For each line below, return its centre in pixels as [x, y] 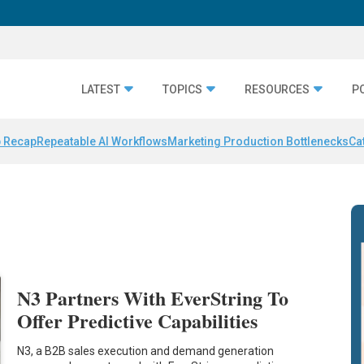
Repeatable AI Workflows [102, 142]
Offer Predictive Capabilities [138, 320]
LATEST [101, 89]
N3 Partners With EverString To [153, 297]
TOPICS [182, 89]
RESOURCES [277, 89]
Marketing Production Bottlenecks [258, 142]
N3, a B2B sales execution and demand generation [146, 351]
